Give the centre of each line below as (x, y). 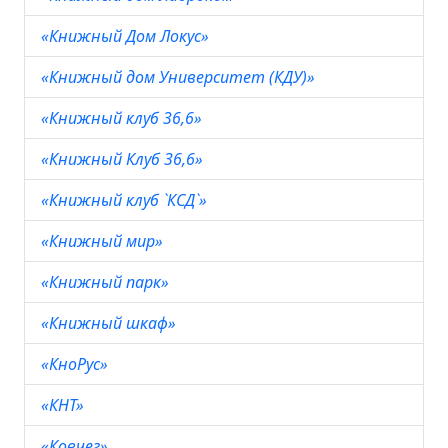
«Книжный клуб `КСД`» (126, 200)
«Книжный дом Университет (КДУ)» (180, 77)
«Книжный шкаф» (110, 323)
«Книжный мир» (104, 241)
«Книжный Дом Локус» (127, 36)
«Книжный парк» (107, 282)
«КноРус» (76, 364)
